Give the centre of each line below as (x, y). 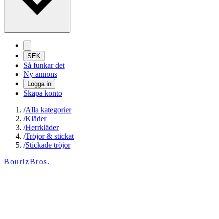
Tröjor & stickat (50, 136)
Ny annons (40, 74)
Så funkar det (44, 66)
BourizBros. (27, 162)
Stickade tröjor (48, 145)
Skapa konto (43, 93)
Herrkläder (42, 128)
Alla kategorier (48, 110)
